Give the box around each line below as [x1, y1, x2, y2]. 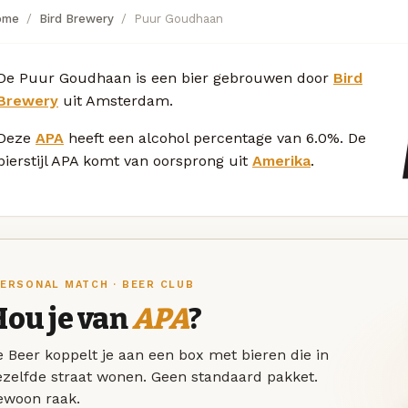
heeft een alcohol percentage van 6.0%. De [64, 129, 366, 148]
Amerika [252, 152, 311, 170]
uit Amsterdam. [58, 92, 173, 110]
